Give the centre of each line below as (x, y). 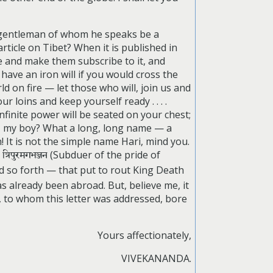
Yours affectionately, (144, 235)
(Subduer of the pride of (104, 154)
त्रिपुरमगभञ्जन (25, 155)
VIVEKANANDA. (156, 258)
